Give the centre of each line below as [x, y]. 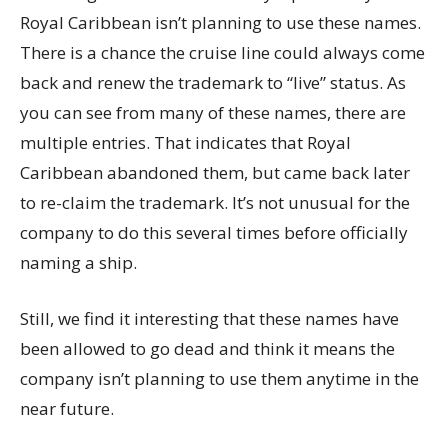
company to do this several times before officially [214, 233]
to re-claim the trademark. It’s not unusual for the [215, 203]
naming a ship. [78, 263]
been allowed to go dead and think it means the [207, 349]
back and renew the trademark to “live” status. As [213, 83]
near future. [67, 409]
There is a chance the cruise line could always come [222, 53]
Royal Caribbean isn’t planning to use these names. [220, 23]
